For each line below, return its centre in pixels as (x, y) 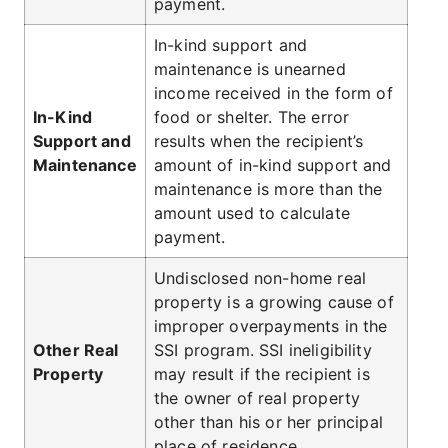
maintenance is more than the (268, 189)
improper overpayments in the (271, 326)
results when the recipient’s (259, 141)
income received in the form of (273, 93)
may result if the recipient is (262, 374)
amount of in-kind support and (273, 165)
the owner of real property (257, 398)
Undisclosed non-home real (260, 278)
